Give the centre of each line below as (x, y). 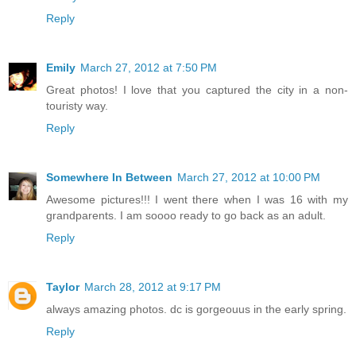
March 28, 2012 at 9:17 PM (153, 287)
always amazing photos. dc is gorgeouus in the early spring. (196, 310)
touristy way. (77, 106)
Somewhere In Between (109, 178)
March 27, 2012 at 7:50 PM (149, 68)
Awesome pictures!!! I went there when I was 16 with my (197, 200)
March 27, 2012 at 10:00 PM (249, 178)
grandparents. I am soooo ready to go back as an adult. (186, 216)
